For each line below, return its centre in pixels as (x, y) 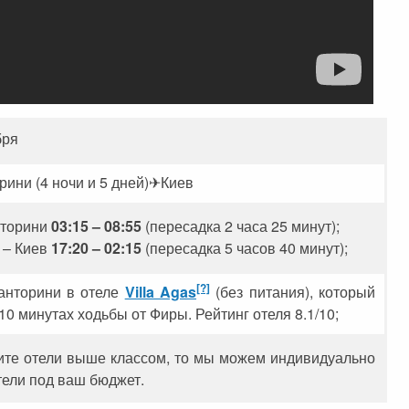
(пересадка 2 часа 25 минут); (240, 225)
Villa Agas (161, 291)
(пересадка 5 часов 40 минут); (244, 247)
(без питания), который (296, 291)
